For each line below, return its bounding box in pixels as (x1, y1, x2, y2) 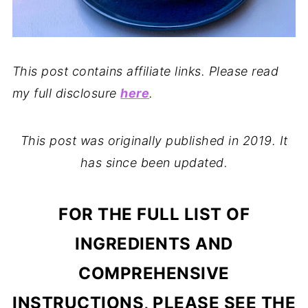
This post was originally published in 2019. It (20, 133, 288, 148)
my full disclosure (12, 85, 121, 100)
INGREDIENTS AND (75, 233, 233, 254)
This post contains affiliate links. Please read (12, 63, 279, 78)
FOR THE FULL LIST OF (58, 203, 250, 224)
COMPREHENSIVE (78, 263, 230, 283)
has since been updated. (80, 155, 228, 170)
